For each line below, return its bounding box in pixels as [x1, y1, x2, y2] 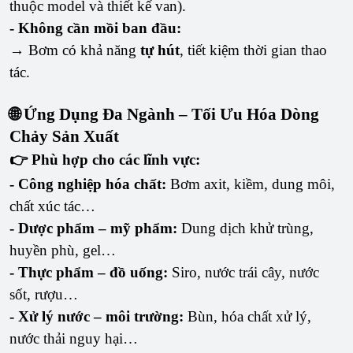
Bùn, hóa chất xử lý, [184, 308, 311, 325]
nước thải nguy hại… [9, 330, 138, 347]
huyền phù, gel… [9, 242, 116, 259]
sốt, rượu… [9, 286, 78, 303]
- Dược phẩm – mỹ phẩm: [9, 220, 177, 237]
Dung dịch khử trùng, [177, 220, 314, 237]
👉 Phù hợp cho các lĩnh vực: [9, 151, 200, 169]
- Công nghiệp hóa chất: [9, 176, 166, 193]
